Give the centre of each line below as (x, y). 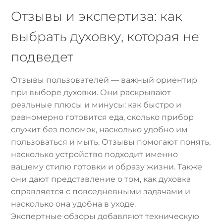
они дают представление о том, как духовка (101, 179)
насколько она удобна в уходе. (74, 204)
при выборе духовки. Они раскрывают (91, 93)
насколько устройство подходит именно (95, 155)
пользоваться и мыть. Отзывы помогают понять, (111, 142)
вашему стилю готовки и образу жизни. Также (107, 167)
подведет (42, 57)
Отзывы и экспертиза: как (97, 16)
